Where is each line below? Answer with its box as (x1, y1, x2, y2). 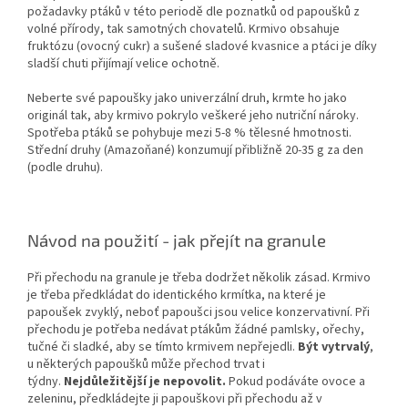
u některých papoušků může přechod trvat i (27, 354, 265, 373)
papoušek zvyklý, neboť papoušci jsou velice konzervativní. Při (27, 302, 370, 321)
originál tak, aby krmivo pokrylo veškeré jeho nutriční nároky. (27, 106, 359, 125)
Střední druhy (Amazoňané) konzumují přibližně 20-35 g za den (27, 140, 363, 159)
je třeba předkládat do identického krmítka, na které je (27, 285, 326, 304)
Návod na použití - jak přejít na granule (27, 229, 326, 250)
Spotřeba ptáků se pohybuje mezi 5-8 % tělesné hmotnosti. (27, 123, 352, 142)
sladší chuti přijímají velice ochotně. (27, 54, 219, 73)
